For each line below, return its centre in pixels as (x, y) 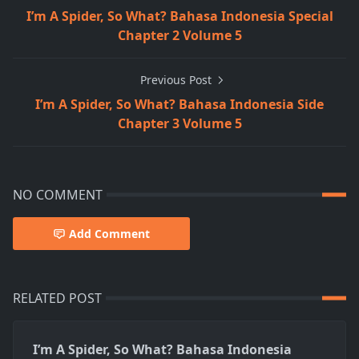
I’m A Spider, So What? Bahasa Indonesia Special (179, 16)
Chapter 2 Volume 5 (179, 36)
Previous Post (177, 80)
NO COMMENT (58, 195)
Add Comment (109, 234)
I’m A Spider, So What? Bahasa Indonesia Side (179, 105)
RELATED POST (57, 298)
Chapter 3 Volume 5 (179, 124)
